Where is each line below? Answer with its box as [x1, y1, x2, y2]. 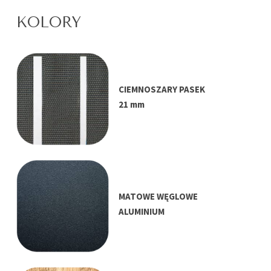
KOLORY [16, 13, 82, 31]
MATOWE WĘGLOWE [119, 191, 198, 203]
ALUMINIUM [119, 206, 165, 218]
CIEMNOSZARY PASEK [119, 83, 206, 96]
